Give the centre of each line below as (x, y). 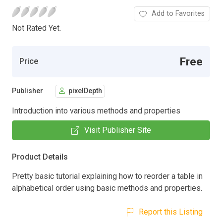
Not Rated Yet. (36, 28)
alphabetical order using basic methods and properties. (107, 188)
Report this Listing (171, 212)
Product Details (40, 157)
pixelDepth (85, 91)
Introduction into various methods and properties (96, 111)
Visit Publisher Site (117, 130)
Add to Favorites (178, 13)
